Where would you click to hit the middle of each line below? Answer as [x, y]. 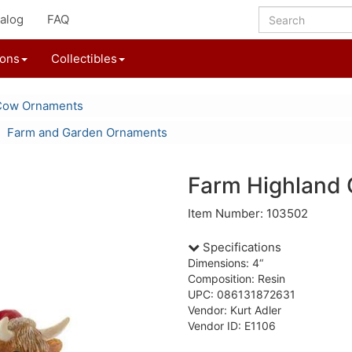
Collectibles [84, 59]
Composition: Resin [236, 279]
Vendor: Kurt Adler [235, 310]
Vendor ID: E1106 [232, 326]
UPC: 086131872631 [242, 294]
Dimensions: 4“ [225, 263]
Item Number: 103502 [248, 213]
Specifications [240, 247]
